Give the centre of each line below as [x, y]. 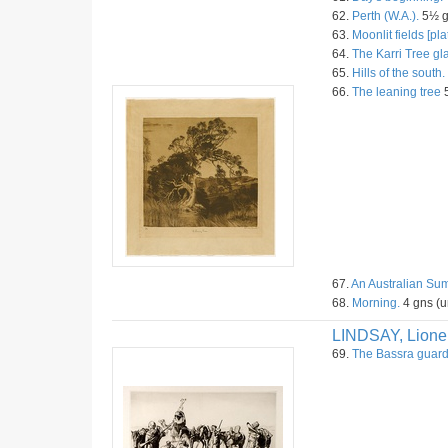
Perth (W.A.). [385, 16]
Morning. [376, 303]
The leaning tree [396, 92]
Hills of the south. [398, 73]
